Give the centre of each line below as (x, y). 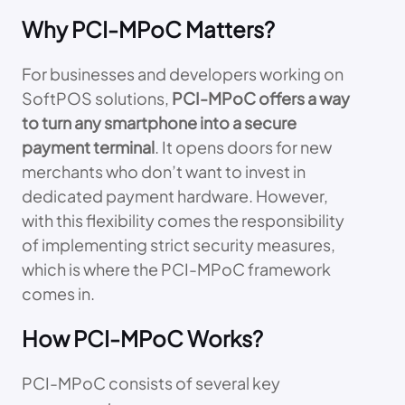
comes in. (58, 294)
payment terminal (88, 147)
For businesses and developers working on (183, 74)
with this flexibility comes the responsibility (183, 221)
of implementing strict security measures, (179, 245)
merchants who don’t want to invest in (164, 172)
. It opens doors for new (243, 147)
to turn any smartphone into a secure (159, 123)
